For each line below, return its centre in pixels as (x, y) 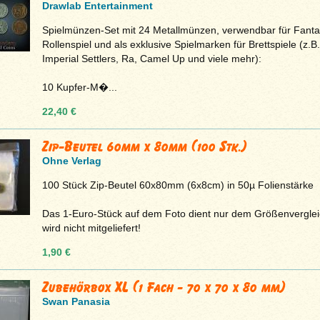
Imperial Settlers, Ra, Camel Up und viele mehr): (151, 58)
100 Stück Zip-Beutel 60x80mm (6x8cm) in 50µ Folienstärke (177, 185)
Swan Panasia (76, 301)
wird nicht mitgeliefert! (91, 227)
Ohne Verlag (71, 160)
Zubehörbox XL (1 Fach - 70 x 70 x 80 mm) (164, 287)
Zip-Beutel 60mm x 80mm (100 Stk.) (144, 146)
